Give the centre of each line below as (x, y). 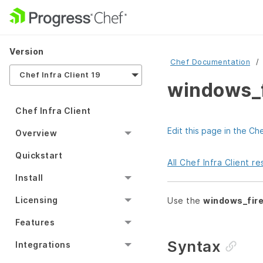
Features (35, 222)
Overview (36, 133)
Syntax (194, 247)
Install (29, 178)
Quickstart (39, 156)
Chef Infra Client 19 (60, 75)
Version (27, 51)
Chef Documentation (210, 62)
